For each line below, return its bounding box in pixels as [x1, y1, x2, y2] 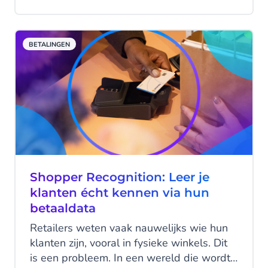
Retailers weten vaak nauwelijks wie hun [30, 221, 228, 235]
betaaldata [30, 201, 96, 215]
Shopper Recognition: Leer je [30, 170, 209, 184]
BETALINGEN [29, 40, 70, 49]
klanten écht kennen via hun [30, 185, 209, 200]
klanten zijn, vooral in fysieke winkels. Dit [30, 236, 227, 250]
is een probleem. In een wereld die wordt [30, 251, 114, 265]
